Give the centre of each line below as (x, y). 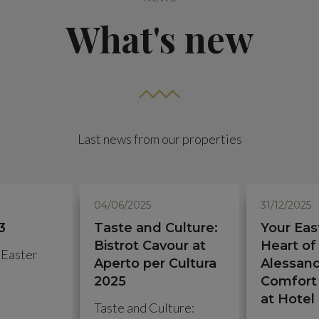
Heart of (288, 246)
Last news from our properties (159, 139)
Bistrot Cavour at (150, 246)
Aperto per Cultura (155, 263)
